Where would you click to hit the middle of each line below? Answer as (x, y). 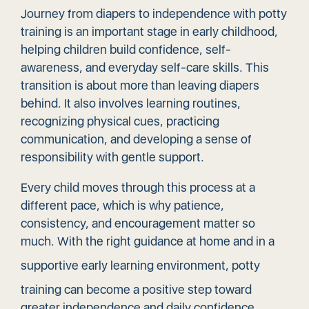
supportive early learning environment (123, 265)
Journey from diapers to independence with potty (154, 13)
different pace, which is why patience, (122, 205)
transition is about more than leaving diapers (140, 85)
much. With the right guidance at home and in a (148, 241)
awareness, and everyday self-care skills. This (145, 67)
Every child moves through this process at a (138, 187)
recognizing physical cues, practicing (120, 121)
